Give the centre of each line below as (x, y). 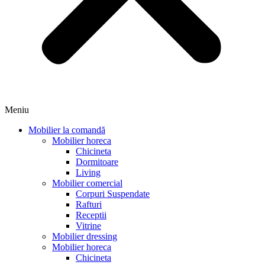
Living (88, 173)
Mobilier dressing (85, 237)
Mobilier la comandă (67, 130)
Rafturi (89, 205)
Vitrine (88, 226)
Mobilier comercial (87, 183)
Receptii (91, 215)
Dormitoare (97, 162)
